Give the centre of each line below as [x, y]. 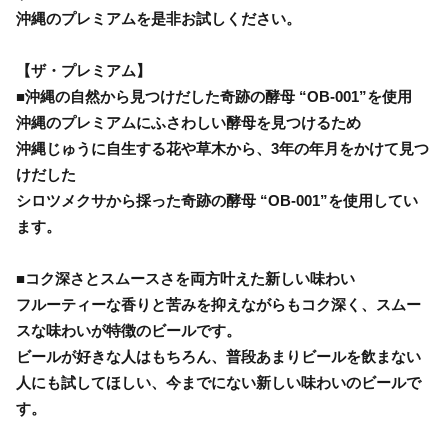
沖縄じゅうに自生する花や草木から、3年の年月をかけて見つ [222, 149]
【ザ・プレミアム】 [83, 71]
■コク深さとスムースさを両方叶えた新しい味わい [185, 279]
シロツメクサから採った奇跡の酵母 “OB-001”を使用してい [217, 201]
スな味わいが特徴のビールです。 [128, 331]
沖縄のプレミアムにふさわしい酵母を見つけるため [188, 123]
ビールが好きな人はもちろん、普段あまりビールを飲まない [218, 357]
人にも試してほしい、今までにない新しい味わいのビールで [218, 383]
